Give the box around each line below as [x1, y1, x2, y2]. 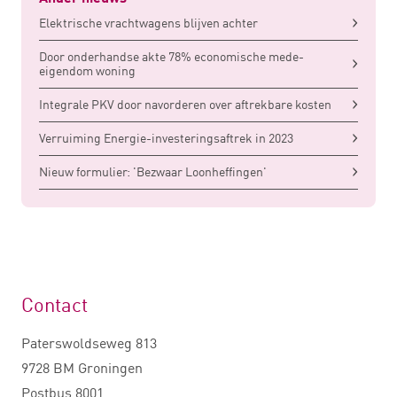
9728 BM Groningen [21, 359, 143, 378]
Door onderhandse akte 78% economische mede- [39, 49, 304, 65]
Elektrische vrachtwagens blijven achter [39, 15, 258, 31]
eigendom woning [39, 63, 136, 79]
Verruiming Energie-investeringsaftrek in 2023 [39, 130, 293, 146]
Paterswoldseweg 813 [21, 334, 157, 353]
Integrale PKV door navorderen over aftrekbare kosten [39, 97, 331, 113]
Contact [21, 292, 88, 317]
